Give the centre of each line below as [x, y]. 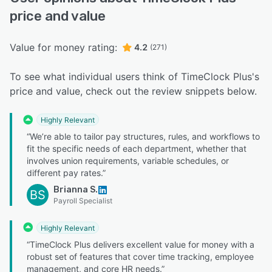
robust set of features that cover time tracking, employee [140, 256]
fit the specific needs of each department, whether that [137, 149]
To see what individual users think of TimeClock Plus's [134, 77]
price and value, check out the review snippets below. [133, 91]
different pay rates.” [66, 173]
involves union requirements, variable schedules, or [128, 161]
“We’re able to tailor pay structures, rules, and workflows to [143, 137]
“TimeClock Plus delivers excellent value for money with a [141, 244]
